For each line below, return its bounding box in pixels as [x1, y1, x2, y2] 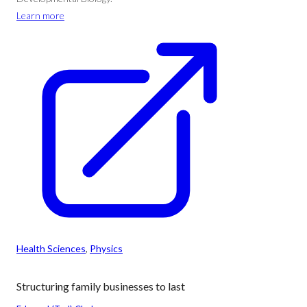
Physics [90, 243, 123, 254]
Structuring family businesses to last [16, 280, 185, 293]
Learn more [16, 10, 64, 21]
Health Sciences [16, 243, 86, 254]
